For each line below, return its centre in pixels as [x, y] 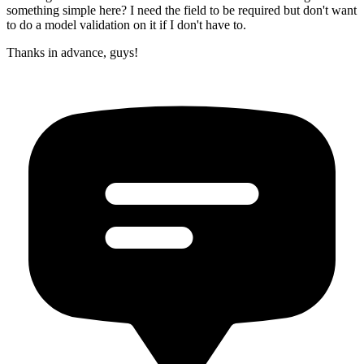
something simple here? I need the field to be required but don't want [182, 11]
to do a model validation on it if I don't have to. [126, 25]
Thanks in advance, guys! [72, 53]
